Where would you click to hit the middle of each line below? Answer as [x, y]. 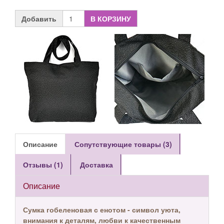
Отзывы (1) [43, 164]
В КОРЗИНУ [111, 18]
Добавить [39, 18]
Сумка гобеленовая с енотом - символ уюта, [102, 209]
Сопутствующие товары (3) [123, 144]
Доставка [96, 164]
